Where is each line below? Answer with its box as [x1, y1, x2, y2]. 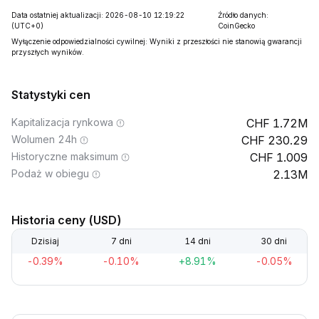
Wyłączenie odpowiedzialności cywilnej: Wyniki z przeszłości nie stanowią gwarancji [11, 37, 302, 46]
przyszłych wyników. [11, 48, 84, 56]
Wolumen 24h [11, 133, 77, 145]
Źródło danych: [218, 11, 269, 19]
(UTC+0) [11, 21, 43, 30]
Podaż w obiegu [11, 167, 89, 179]
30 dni [261, 236, 288, 246]
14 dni [184, 236, 211, 246]
